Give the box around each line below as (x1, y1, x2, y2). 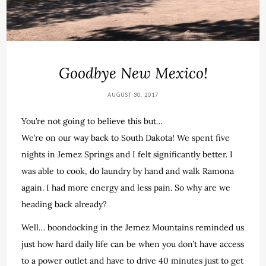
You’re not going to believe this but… (21, 115, 163, 126)
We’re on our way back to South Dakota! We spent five (21, 132, 230, 143)
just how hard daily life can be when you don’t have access (21, 238, 245, 249)
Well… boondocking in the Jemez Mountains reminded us (21, 221, 245, 233)
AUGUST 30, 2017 (107, 91, 159, 98)
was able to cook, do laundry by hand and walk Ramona (21, 165, 235, 176)
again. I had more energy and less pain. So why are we (21, 182, 231, 193)
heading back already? (21, 198, 107, 210)
